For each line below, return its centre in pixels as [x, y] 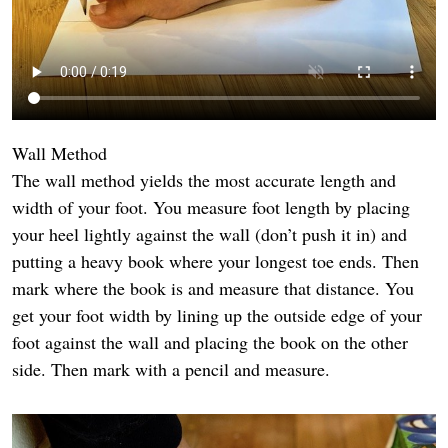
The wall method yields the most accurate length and [204, 179]
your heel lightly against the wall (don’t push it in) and [209, 233]
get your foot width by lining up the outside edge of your [217, 314]
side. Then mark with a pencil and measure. [171, 368]
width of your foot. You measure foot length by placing [211, 206]
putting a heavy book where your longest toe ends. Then [215, 260]
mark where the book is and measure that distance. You [213, 287]
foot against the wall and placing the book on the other [210, 341]
